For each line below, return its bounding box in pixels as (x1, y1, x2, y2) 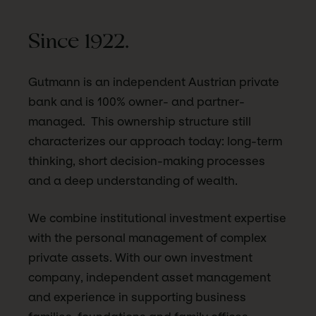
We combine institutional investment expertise (28, 211, 286, 226)
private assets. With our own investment (28, 250, 253, 265)
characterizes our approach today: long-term (28, 134, 282, 149)
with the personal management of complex (28, 231, 267, 245)
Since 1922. (28, 31, 129, 54)
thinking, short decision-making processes (28, 154, 265, 169)
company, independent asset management (28, 270, 271, 285)
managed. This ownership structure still (28, 114, 251, 129)
